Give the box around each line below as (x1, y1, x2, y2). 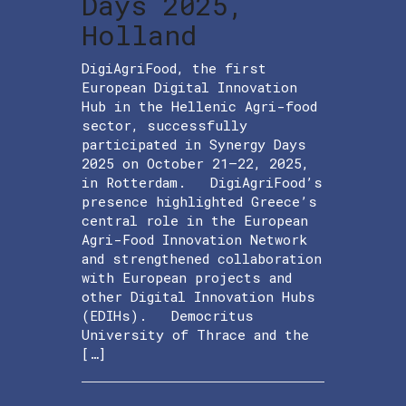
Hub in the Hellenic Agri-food (82, 96, 317, 115)
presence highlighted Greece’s (82, 191, 317, 210)
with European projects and (82, 267, 292, 286)
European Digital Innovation (82, 77, 297, 96)
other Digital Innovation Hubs (82, 286, 315, 305)
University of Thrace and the (82, 324, 309, 343)
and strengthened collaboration (82, 248, 322, 267)
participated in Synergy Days (82, 134, 306, 153)
